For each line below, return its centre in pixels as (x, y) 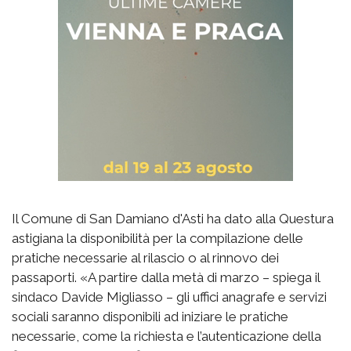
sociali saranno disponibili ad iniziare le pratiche (150, 317)
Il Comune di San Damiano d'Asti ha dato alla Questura (173, 219)
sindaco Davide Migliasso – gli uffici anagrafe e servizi (169, 297)
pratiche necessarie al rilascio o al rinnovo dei (145, 258)
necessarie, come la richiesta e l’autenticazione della (166, 337)
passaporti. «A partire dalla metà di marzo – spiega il (166, 278)
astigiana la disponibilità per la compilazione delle (157, 239)
